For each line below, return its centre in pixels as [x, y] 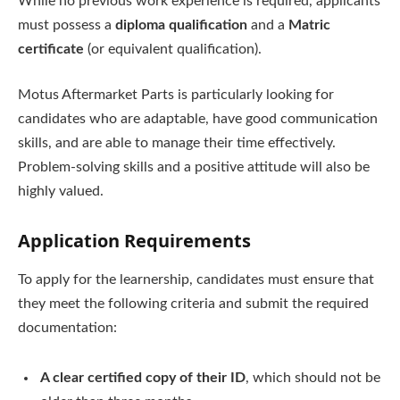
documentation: [67, 328]
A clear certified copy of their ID [143, 377]
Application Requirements [134, 241]
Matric [309, 25]
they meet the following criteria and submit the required [193, 304]
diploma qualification [181, 25]
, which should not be [313, 377]
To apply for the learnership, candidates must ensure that [196, 280]
